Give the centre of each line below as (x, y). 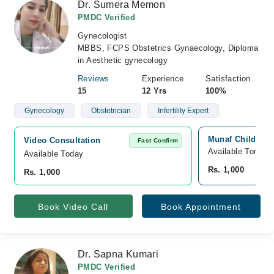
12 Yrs (154, 91)
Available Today (54, 154)
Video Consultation (62, 140)
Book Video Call (73, 207)
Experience (163, 79)
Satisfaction (228, 79)
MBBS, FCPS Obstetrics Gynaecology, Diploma (168, 48)
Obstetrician (111, 111)
